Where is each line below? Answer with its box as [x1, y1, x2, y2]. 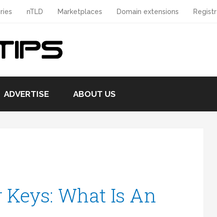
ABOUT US [73, 89, 116, 99]
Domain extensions [117, 8, 179, 15]
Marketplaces [58, 8, 102, 15]
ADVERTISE [4, 89, 49, 99]
